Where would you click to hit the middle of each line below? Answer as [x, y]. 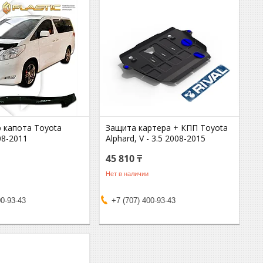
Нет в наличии [127, 173]
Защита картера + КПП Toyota [167, 128]
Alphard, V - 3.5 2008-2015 [156, 138]
